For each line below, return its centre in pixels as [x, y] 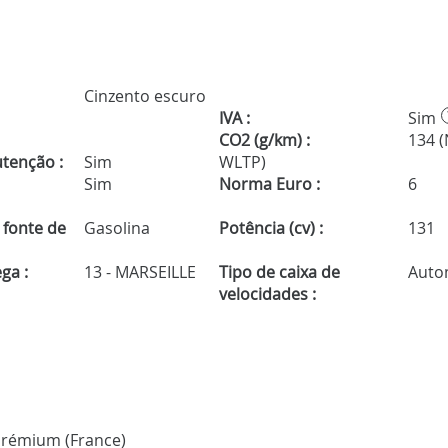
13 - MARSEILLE [138, 272]
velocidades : [267, 294]
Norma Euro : [269, 184]
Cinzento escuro [143, 96]
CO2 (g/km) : [264, 140]
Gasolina [115, 228]
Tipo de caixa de [279, 272]
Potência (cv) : [270, 228]
